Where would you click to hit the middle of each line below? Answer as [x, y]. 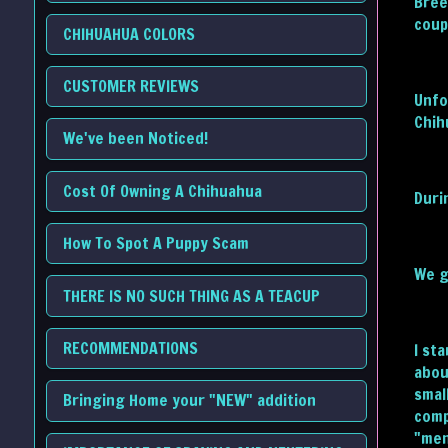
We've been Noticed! [135, 138]
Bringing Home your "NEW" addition [189, 400]
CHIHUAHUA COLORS [128, 33]
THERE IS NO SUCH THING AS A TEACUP [191, 295]
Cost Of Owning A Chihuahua [162, 190]
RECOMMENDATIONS [132, 347]
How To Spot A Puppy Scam [155, 243]
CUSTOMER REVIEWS [130, 86]
